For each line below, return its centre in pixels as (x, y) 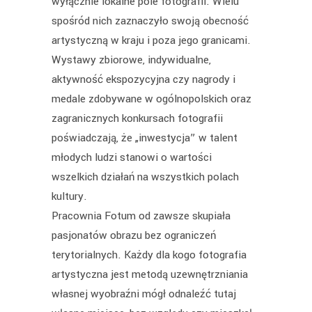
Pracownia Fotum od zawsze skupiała (141, 216)
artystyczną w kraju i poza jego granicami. (151, 41)
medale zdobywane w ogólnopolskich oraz (151, 99)
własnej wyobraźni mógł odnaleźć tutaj (144, 294)
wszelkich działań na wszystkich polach (145, 177)
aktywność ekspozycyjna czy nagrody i (143, 80)
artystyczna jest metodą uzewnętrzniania (150, 275)
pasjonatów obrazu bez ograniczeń (134, 236)
